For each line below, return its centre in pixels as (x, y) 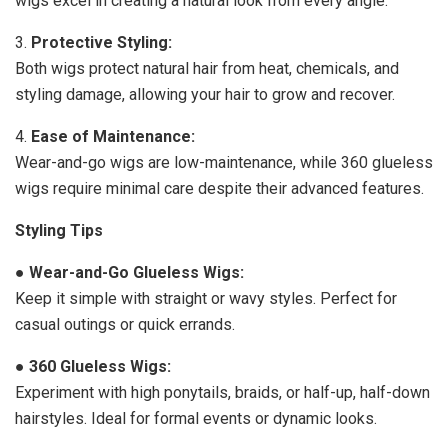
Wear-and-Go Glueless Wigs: (136, 272)
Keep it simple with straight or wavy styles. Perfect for (206, 298)
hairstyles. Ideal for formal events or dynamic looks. (196, 418)
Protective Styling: (101, 42)
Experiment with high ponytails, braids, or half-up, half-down (222, 392)
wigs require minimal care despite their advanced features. (219, 188)
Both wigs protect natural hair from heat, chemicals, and (207, 68)
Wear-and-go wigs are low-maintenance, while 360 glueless (224, 162)
